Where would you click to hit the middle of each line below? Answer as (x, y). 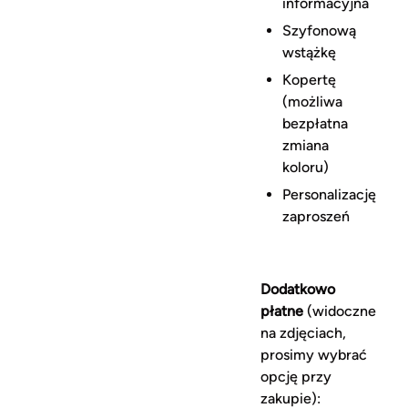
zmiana (306, 145)
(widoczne (340, 311)
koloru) (306, 167)
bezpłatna (316, 123)
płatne (282, 311)
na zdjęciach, (304, 333)
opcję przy (296, 377)
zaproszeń (318, 216)
